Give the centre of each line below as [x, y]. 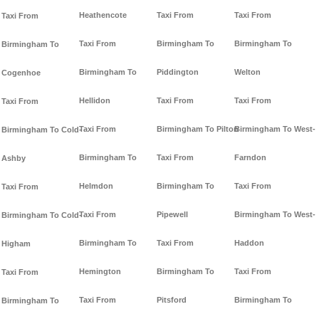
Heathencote [103, 15]
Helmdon [96, 186]
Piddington [178, 72]
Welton [247, 72]
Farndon [250, 158]
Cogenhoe [21, 73]
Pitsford [172, 300]
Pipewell [172, 215]
